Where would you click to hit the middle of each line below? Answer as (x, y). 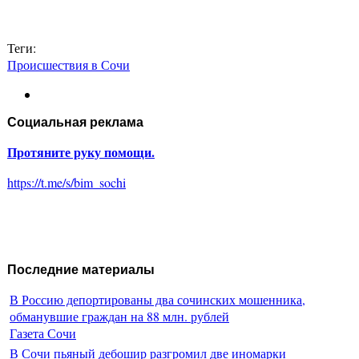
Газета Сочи (43, 333)
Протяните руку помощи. (81, 152)
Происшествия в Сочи (69, 65)
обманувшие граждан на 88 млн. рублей (119, 316)
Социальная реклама (75, 123)
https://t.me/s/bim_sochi (67, 183)
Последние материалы (81, 270)
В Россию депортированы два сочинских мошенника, (157, 299)
